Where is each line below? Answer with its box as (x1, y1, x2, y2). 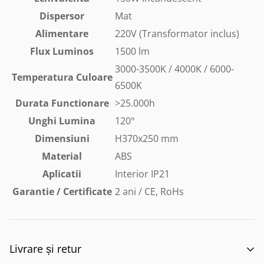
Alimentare (35, 27, 88, 40)
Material (42, 150, 82, 163)
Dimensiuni (34, 132, 90, 145)
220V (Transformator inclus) (115, 27, 239, 40)
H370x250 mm (115, 132, 179, 145)
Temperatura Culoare (11, 71, 113, 84)
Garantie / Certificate (12, 185, 112, 198)
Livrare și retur (9, 242, 81, 256)
